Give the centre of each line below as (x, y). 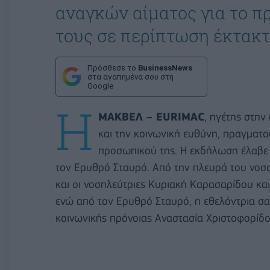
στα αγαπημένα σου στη (130, 77)
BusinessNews (165, 67)
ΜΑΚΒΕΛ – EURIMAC (151, 116)
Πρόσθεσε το (113, 67)
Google (100, 86)
